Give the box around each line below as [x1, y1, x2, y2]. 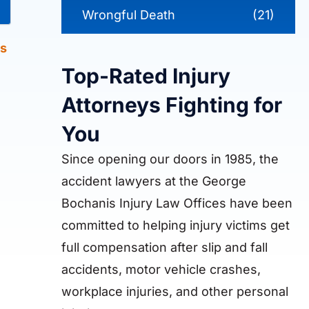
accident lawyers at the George [61, 174, 246, 189]
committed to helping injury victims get [61, 218, 290, 233]
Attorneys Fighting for [61, 92, 282, 118]
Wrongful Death [81, 8, 175, 23]
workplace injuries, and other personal [61, 284, 288, 299]
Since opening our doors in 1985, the [61, 152, 279, 167]
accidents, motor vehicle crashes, [61, 262, 261, 277]
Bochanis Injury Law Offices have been [61, 196, 292, 211]
